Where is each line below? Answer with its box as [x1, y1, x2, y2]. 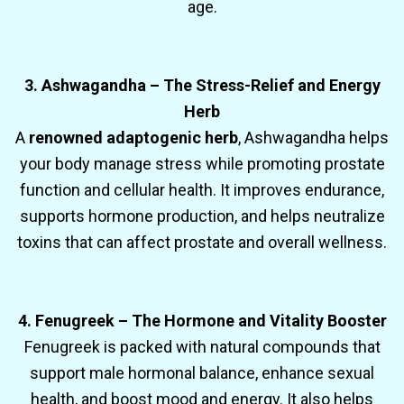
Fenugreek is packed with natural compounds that [23, 336, 381, 356]
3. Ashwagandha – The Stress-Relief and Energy [23, 75, 381, 95]
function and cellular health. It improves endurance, [20, 179, 384, 199]
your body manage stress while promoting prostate [19, 153, 385, 173]
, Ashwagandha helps [238, 127, 389, 147]
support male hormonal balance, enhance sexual [30, 363, 374, 382]
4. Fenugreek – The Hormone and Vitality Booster [17, 310, 387, 330]
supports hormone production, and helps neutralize [19, 206, 385, 225]
